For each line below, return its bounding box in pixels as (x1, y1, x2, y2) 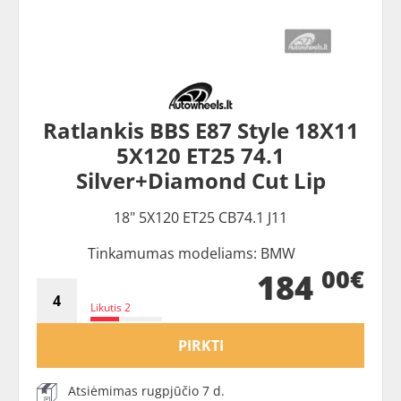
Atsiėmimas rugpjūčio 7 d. (68, 382, 225, 399)
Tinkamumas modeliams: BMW (88, 243, 295, 263)
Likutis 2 (90, 300, 131, 315)
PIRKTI (177, 336, 224, 355)
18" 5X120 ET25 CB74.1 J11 (114, 208, 287, 227)
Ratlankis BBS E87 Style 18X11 (42, 115, 359, 145)
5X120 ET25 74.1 (116, 141, 285, 170)
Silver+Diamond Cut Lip (75, 166, 326, 195)
